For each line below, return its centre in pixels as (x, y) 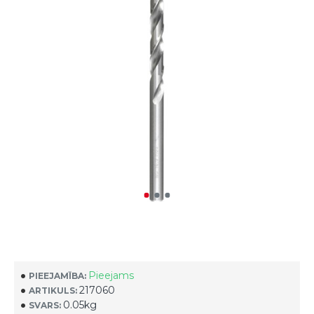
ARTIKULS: (53, 290)
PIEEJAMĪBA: (57, 275)
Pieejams (111, 275)
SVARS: (45, 305)
